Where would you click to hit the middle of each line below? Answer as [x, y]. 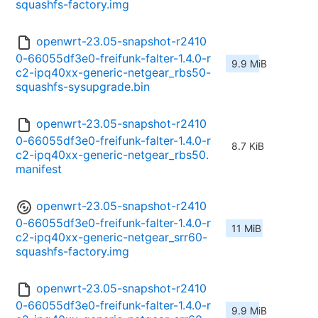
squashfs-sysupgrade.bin [83, 87]
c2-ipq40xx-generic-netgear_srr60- [111, 237]
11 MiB [246, 229]
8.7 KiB [248, 146]
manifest [39, 169]
